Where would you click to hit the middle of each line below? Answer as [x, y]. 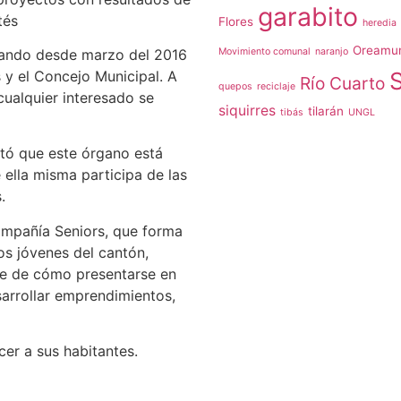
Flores [236, 21]
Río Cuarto [342, 83]
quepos [235, 86]
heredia [380, 23]
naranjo [332, 51]
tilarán [326, 111]
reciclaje [276, 86]
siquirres [247, 111]
